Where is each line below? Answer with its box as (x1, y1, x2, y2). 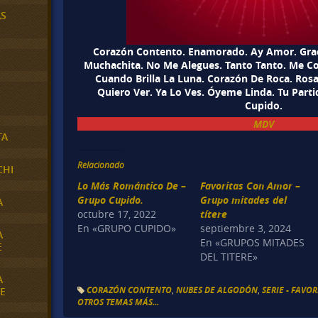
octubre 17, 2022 (77, 207, 157, 221)
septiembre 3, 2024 (200, 221, 292, 236)
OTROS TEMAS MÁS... (77, 295, 160, 308)
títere (200, 207, 228, 221)
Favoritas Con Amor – (200, 179, 301, 193)
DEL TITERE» (200, 250, 258, 264)
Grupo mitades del (200, 193, 287, 207)
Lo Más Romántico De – (77, 179, 187, 193)
